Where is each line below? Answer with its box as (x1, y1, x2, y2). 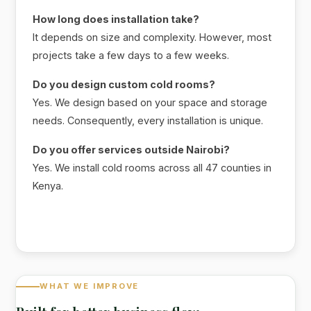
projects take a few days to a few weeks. (33, 49, 230, 61)
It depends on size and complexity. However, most (33, 31, 272, 43)
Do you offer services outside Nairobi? (33, 143, 230, 155)
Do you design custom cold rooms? (33, 78, 216, 90)
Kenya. (33, 179, 64, 192)
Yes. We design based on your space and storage (33, 96, 268, 108)
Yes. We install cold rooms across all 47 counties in (33, 161, 272, 174)
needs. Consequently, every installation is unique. (33, 114, 264, 126)
